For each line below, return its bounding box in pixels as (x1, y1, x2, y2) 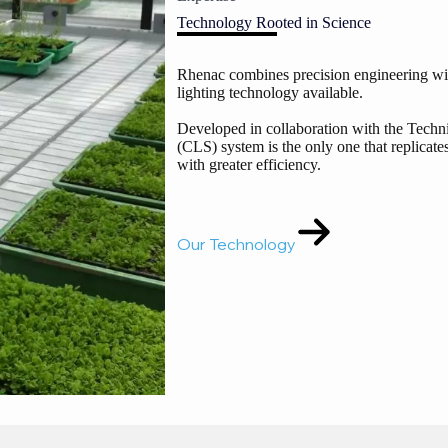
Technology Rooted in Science (176, 13, 371, 31)
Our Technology (176, 233, 296, 254)
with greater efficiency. (176, 155, 321, 173)
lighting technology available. (176, 83, 363, 101)
